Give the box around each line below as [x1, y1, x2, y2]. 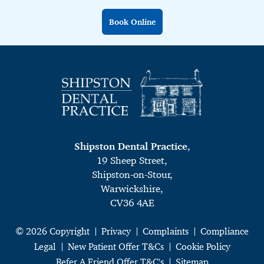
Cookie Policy [175, 240, 230, 253]
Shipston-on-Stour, [91, 168, 173, 181]
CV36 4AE [110, 196, 154, 210]
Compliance [200, 225, 249, 238]
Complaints [143, 225, 189, 238]
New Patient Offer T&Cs [67, 240, 164, 253]
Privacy [101, 225, 131, 238]
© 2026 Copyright [15, 225, 90, 238]
